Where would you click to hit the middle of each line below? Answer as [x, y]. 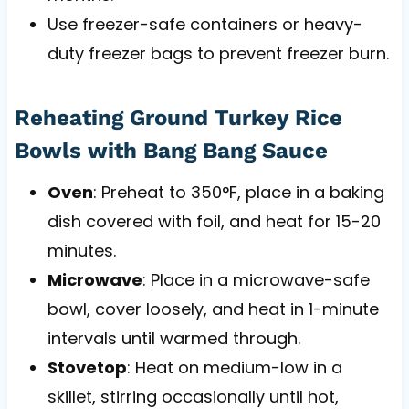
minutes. [81, 250]
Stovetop [87, 367]
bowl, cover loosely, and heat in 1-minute [213, 309]
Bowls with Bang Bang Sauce [171, 150]
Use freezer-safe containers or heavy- [204, 24]
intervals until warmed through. [173, 338]
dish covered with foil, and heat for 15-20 [214, 221]
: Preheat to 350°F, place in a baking [238, 192]
